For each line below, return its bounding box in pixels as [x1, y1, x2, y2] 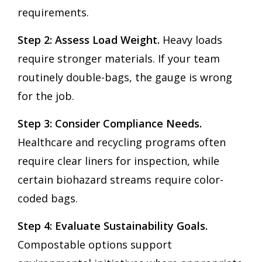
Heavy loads [160, 32, 222, 47]
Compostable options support [18, 237, 172, 251]
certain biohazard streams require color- [18, 172, 223, 187]
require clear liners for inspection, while [18, 153, 219, 168]
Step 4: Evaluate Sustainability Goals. [18, 218, 208, 233]
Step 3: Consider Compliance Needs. [18, 116, 202, 130]
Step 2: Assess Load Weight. [18, 32, 160, 47]
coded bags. [18, 191, 78, 205]
